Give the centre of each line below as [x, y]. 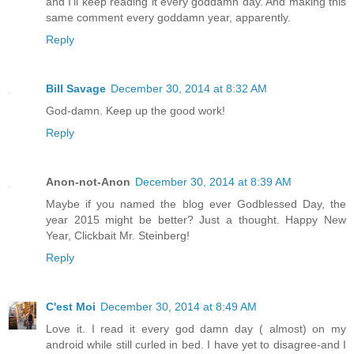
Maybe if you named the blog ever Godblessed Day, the [196, 204]
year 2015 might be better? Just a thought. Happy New [196, 220]
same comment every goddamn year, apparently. [168, 18]
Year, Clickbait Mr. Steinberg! [118, 236]
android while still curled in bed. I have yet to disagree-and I [196, 345]
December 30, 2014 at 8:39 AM [213, 182]
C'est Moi [71, 307]
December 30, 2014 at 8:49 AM [179, 307]
